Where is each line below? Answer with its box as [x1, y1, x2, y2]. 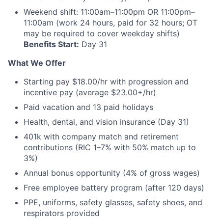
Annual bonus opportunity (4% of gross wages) [24, 168, 200, 178]
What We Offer [8, 58, 66, 68]
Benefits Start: [24, 39, 79, 50]
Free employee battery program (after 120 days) [24, 183, 204, 193]
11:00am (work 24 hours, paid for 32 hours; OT [24, 18, 197, 28]
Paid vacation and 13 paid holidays [24, 102, 153, 112]
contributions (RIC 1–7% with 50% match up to [24, 142, 196, 153]
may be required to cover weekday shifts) [24, 28, 180, 39]
